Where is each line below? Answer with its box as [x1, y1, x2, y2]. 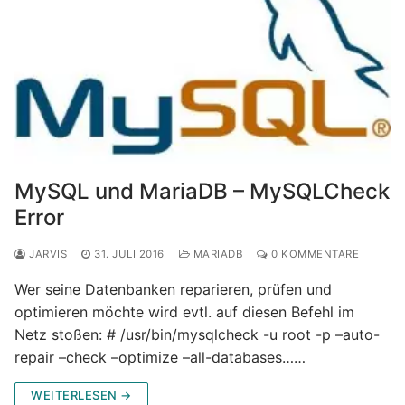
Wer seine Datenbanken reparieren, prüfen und [14, 279, 332, 298]
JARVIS [25, 247, 67, 260]
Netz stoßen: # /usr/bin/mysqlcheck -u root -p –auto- [14, 325, 380, 344]
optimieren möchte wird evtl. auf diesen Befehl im [14, 302, 354, 321]
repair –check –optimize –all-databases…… [14, 347, 306, 366]
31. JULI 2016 [94, 247, 165, 260]
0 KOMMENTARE [268, 247, 359, 260]
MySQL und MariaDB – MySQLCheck [14, 177, 390, 204]
